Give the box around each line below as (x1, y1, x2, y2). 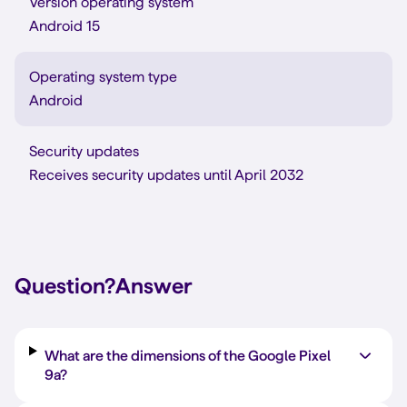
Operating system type (29, 69, 177, 84)
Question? (15, 273, 115, 298)
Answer (115, 273, 192, 298)
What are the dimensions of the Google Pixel (44, 348, 331, 363)
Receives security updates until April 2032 (29, 167, 303, 183)
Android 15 (29, 18, 100, 34)
